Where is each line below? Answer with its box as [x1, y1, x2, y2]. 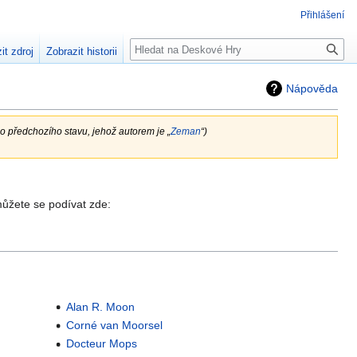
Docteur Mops [65, 337, 137, 351]
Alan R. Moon [65, 300, 135, 313]
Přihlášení [300, 10, 344, 21]
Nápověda [286, 82, 338, 95]
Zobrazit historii [46, 45, 118, 58]
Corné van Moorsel [65, 319, 163, 332]
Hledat [129, 37, 178, 56]
